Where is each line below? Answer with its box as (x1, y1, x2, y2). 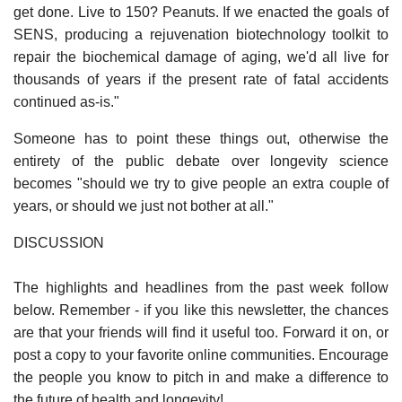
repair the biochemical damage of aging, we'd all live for (13, 48, 389, 65)
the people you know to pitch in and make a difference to (13, 369, 389, 385)
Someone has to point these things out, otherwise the (13, 130, 389, 146)
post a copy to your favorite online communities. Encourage (13, 346, 389, 363)
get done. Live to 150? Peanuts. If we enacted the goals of (13, 4, 389, 20)
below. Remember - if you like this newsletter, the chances (13, 301, 389, 318)
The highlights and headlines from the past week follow (13, 279, 389, 295)
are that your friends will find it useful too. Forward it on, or (13, 324, 389, 340)
